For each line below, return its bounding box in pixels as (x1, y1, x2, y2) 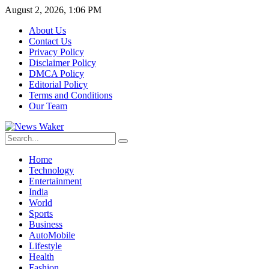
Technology (29, 165, 74, 175)
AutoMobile (29, 230, 75, 240)
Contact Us (29, 36, 71, 46)
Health (29, 252, 54, 262)
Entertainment (29, 176, 82, 186)
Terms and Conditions (29, 90, 112, 100)
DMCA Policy (29, 68, 84, 79)
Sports (29, 208, 53, 219)
